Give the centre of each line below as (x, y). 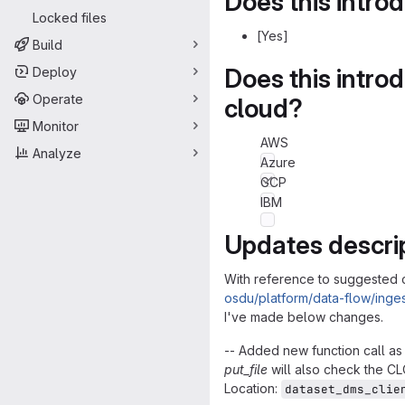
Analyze (57, 153)
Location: (253, 388)
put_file (246, 369)
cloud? (264, 108)
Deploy (55, 71)
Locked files (70, 17)
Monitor (56, 126)
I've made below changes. (304, 317)
